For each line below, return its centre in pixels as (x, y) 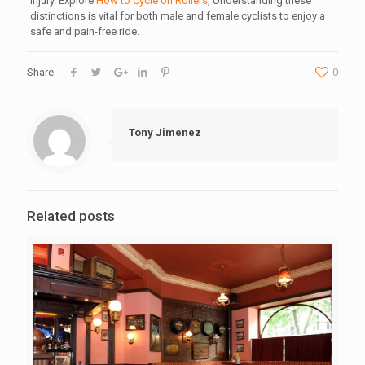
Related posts (71, 216)
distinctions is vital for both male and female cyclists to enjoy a (177, 16)
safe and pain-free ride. (84, 31)
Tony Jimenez (165, 132)
